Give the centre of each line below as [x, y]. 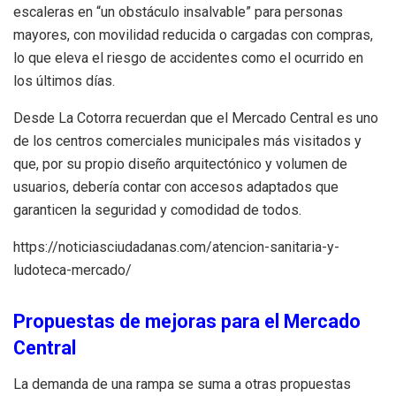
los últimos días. [64, 80]
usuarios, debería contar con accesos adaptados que [176, 187]
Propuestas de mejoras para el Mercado [187, 322]
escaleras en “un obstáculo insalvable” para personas [178, 11]
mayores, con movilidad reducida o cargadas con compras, [193, 34]
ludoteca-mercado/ [72, 270]
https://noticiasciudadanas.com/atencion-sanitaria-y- [176, 247]
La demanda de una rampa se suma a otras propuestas [182, 385]
